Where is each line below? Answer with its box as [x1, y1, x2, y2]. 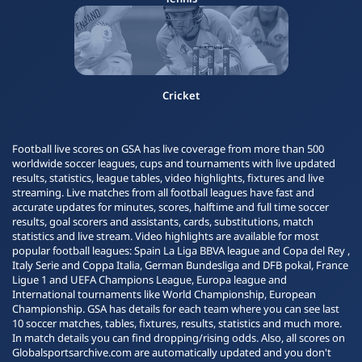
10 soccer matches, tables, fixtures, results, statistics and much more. [12, 316, 342, 330]
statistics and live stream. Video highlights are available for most [12, 229, 319, 243]
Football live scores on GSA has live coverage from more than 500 [12, 141, 324, 156]
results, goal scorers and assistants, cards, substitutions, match [12, 214, 314, 229]
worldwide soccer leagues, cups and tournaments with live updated [12, 156, 335, 170]
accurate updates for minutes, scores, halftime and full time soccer [12, 200, 329, 214]
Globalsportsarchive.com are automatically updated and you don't [12, 345, 331, 360]
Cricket [162, 88, 200, 103]
